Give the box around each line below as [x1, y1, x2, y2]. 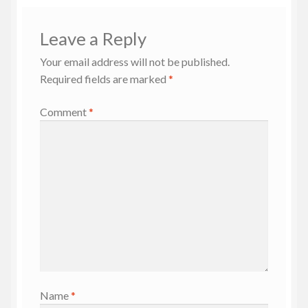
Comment [39, 104, 89, 118]
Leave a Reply [39, 27, 146, 50]
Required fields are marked [39, 72, 168, 86]
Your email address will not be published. [39, 55, 230, 69]
